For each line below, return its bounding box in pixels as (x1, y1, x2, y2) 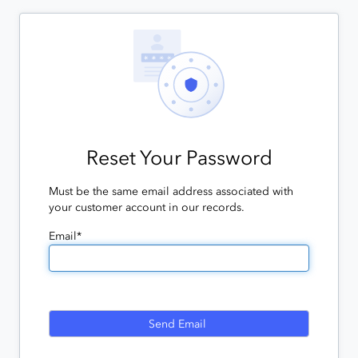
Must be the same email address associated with (49, 185, 293, 199)
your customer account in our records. (49, 201, 245, 215)
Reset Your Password (86, 145, 272, 170)
